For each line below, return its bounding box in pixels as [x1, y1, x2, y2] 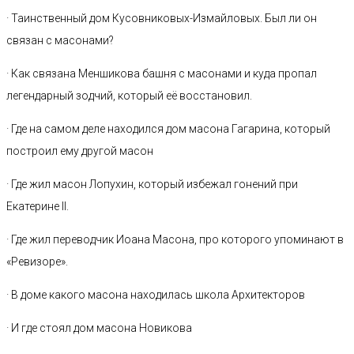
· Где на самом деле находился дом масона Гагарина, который [6, 122, 330, 135]
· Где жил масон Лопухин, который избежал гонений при [6, 178, 298, 190]
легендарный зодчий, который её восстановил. [6, 89, 252, 102]
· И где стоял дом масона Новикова [6, 322, 192, 334]
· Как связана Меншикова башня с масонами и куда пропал [6, 67, 317, 80]
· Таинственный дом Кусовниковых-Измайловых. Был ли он [6, 12, 317, 24]
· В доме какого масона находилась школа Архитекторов [6, 288, 305, 301]
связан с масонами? [6, 34, 114, 47]
